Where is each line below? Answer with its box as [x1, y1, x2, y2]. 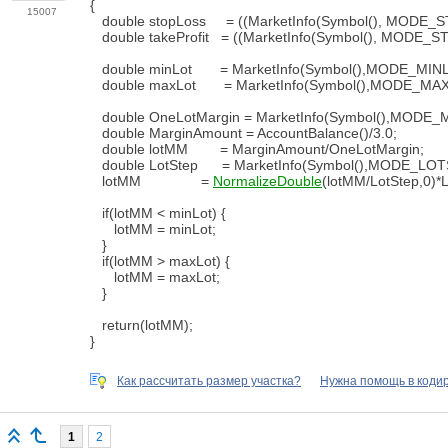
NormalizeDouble [213, 172, 322, 189]
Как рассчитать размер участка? [117, 373, 301, 388]
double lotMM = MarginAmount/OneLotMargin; [90, 140, 424, 157]
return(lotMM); [90, 316, 193, 333]
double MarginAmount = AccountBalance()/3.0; [90, 124, 397, 141]
